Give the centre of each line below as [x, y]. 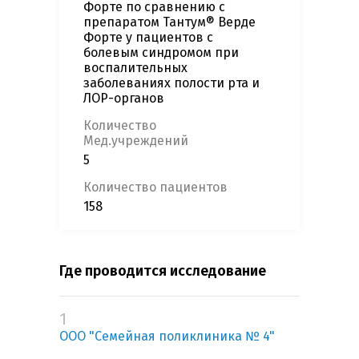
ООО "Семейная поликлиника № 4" [167, 337]
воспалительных [135, 68]
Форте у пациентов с [148, 38]
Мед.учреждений [136, 141]
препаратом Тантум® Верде [169, 22]
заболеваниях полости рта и [171, 83]
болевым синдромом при [161, 53]
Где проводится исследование [163, 271]
